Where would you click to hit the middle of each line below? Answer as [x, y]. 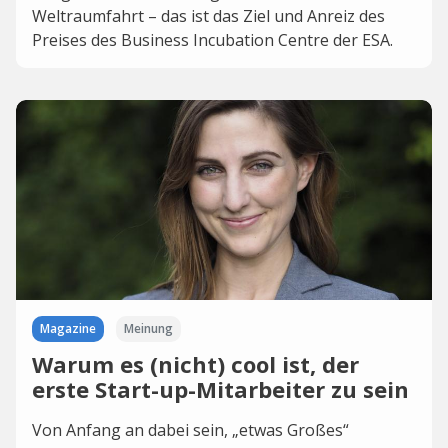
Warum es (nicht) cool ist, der [195, 364]
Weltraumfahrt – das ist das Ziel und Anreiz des [208, 16]
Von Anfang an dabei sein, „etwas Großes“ [190, 430]
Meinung [148, 328]
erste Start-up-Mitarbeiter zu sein [220, 389]
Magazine [68, 328]
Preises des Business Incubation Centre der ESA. [212, 40]
